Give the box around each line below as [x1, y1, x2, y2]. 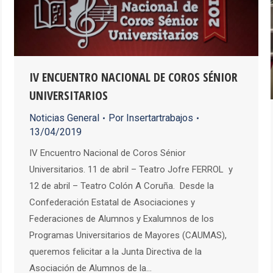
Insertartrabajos [126, 112, 193, 124]
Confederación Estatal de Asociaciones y [29, 197, 195, 208]
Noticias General [29, 112, 99, 124]
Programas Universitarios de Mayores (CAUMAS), [29, 230, 227, 241]
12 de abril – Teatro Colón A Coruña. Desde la [29, 180, 214, 192]
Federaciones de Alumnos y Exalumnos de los [29, 213, 214, 225]
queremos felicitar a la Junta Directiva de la [29, 246, 202, 258]
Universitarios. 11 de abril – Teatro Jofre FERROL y [29, 164, 233, 175]
